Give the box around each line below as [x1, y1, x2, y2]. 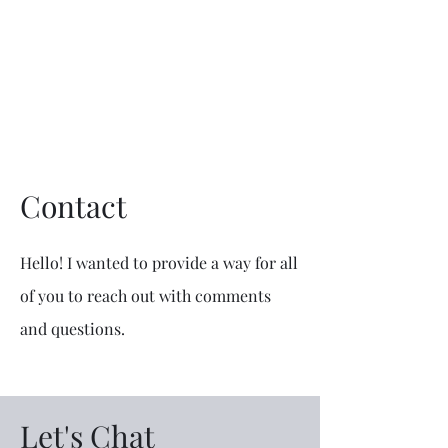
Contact [20, 186, 127, 226]
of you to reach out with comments [20, 285, 271, 306]
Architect [88, 70, 232, 117]
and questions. [20, 318, 129, 339]
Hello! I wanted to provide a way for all [20, 252, 298, 273]
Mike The [87, 21, 233, 68]
